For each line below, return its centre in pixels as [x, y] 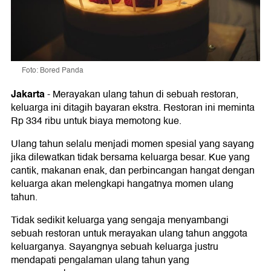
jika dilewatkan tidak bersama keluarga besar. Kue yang [130, 158]
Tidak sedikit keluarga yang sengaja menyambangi [120, 220]
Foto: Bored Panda [53, 71]
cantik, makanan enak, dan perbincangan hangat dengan [133, 171]
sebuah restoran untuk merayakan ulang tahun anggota [129, 234]
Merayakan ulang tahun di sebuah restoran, [145, 95]
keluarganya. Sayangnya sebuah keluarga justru [115, 247]
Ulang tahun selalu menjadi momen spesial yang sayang [132, 144]
